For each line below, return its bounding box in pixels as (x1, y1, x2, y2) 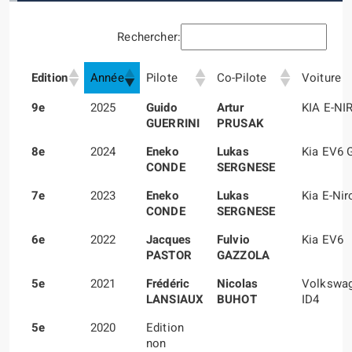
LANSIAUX (146, 290, 204, 308)
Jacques (146, 230, 192, 248)
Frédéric (146, 274, 190, 292)
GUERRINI (146, 114, 200, 132)
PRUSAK (217, 114, 264, 132)
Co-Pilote (217, 68, 267, 86)
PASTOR (146, 246, 192, 264)
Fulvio (217, 230, 249, 248)
